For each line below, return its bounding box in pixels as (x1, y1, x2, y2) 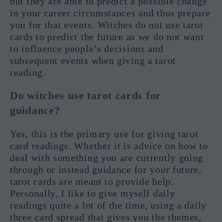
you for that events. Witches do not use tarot (10, 19, 204, 31)
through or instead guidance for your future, (10, 164, 202, 175)
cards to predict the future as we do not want (10, 31, 204, 43)
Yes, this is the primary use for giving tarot (10, 128, 199, 140)
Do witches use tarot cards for (10, 89, 162, 102)
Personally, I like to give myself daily (10, 188, 175, 199)
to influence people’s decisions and (10, 43, 164, 55)
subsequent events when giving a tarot (10, 55, 176, 66)
